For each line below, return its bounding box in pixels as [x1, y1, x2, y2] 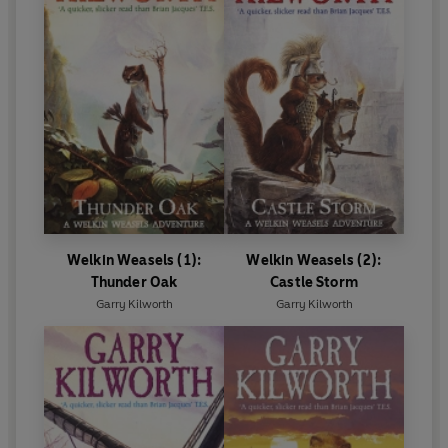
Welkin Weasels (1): [66, 252, 202, 270]
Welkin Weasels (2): [246, 252, 382, 270]
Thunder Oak [90, 274, 178, 292]
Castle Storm [270, 274, 358, 292]
